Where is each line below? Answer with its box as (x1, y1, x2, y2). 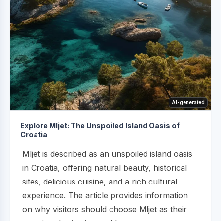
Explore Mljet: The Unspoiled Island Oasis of (20, 121, 180, 130)
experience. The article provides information (22, 190, 188, 200)
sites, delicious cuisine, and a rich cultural (22, 176, 177, 186)
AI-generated (172, 99, 205, 105)
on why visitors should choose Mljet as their (22, 204, 187, 214)
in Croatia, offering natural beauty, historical (22, 162, 187, 173)
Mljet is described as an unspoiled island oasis (22, 148, 192, 159)
